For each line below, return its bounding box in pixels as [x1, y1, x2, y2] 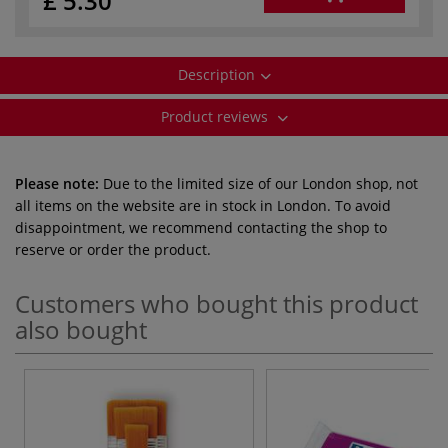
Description [177, 64, 255, 84]
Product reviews [160, 106, 272, 126]
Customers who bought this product [15, 286, 418, 320]
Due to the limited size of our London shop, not [99, 173, 418, 193]
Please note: [15, 173, 99, 193]
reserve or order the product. [15, 239, 211, 259]
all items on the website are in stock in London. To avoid [15, 195, 391, 215]
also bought [15, 312, 147, 346]
